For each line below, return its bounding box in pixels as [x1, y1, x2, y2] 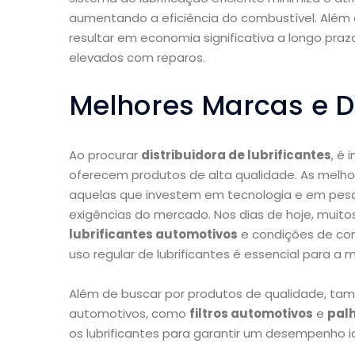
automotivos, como [69, 305, 189, 323]
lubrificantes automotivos [69, 226, 238, 243]
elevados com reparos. [69, 49, 205, 67]
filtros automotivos [189, 305, 313, 323]
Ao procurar [69, 147, 141, 164]
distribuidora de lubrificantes [141, 147, 331, 164]
